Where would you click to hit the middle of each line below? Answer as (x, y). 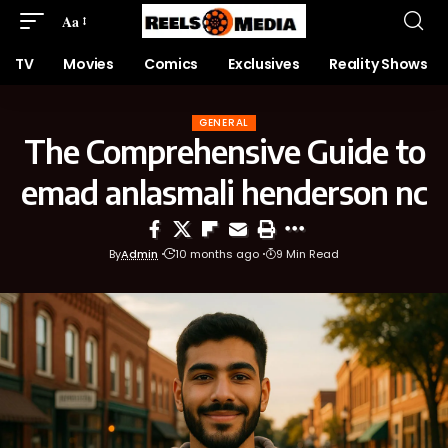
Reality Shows (378, 64)
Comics (171, 64)
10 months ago (217, 254)
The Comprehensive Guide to (224, 151)
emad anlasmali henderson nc (224, 192)
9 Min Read (307, 254)
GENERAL (224, 122)
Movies (88, 64)
